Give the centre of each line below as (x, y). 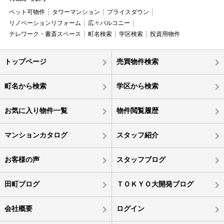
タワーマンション (76, 12)
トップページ (25, 61)
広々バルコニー (109, 23)
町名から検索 (25, 86)
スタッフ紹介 (137, 135)
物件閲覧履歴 (137, 110)
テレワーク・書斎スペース (45, 34)
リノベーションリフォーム (45, 23)
